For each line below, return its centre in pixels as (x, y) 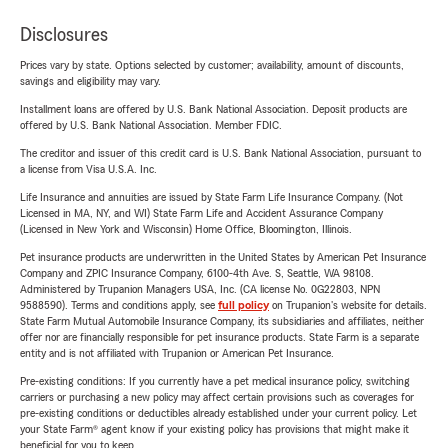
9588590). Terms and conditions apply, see (119, 305)
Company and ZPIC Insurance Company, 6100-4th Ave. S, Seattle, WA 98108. (197, 273)
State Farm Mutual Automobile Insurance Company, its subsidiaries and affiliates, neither (222, 321)
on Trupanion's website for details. (348, 305)
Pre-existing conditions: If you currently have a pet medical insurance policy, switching (215, 381)
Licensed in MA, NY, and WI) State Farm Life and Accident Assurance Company (201, 213)
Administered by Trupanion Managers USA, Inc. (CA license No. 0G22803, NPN (200, 289)
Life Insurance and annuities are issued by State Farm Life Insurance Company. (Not (211, 197)
